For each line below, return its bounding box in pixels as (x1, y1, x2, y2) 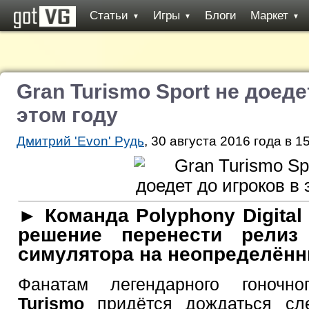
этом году (17, 103, 118, 126)
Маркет (250, 9, 288, 22)
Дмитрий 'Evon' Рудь (17, 134, 144, 148)
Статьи (90, 9, 128, 22)
